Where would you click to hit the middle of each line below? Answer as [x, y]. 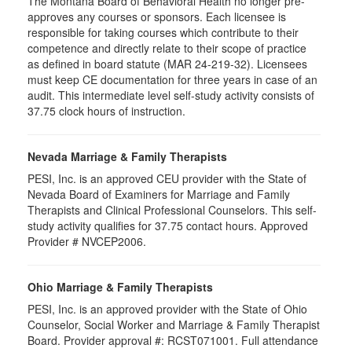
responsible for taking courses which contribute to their [163, 32]
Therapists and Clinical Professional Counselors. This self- [172, 209]
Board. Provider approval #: [97, 340]
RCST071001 [201, 340]
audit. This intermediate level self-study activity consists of [171, 95]
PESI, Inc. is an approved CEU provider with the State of [167, 178]
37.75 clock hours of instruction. [106, 110]
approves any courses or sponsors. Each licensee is [157, 16]
